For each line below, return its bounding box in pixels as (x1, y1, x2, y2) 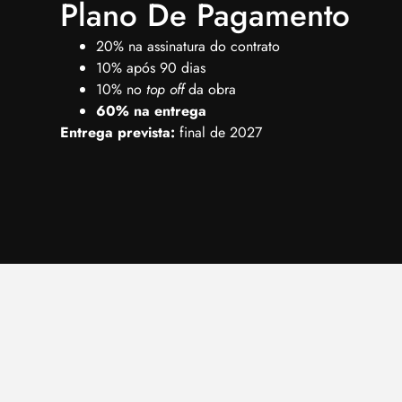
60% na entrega (96, 100, 207, 122)
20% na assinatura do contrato (96, 36, 281, 57)
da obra (184, 79, 237, 100)
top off (146, 79, 185, 100)
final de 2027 (179, 122, 263, 144)
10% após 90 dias (96, 57, 206, 79)
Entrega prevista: (60, 122, 180, 144)
